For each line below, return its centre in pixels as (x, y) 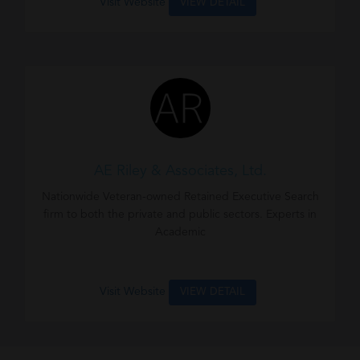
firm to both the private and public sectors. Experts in (180, 215)
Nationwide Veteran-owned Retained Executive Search (180, 197)
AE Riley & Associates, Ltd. (180, 171)
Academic (180, 232)
